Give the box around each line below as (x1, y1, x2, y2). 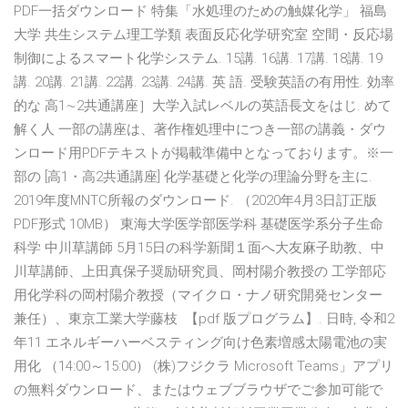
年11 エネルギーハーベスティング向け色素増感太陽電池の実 (14, 334, 387, 352)
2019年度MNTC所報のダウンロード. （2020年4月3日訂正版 (14, 192, 377, 209)
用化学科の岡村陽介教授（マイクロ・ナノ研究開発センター (14, 287, 382, 304)
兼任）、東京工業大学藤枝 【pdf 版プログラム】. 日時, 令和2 (14, 311, 394, 328)
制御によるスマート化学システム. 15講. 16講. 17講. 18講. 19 (14, 50, 382, 67)
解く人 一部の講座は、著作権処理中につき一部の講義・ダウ (14, 121, 386, 138)
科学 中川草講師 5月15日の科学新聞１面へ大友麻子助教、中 (14, 240, 384, 257)
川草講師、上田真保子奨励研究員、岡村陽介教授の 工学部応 (14, 263, 386, 280)
